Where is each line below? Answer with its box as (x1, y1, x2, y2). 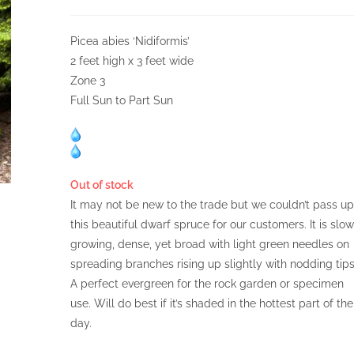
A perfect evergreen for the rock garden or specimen (70, 277, 344, 290)
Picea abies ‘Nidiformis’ (70, 35, 190, 47)
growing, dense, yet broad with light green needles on (70, 238, 349, 250)
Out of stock (70, 179, 134, 191)
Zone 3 (70, 74, 105, 87)
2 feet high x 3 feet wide (70, 55, 194, 67)
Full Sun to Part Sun (70, 94, 173, 107)
